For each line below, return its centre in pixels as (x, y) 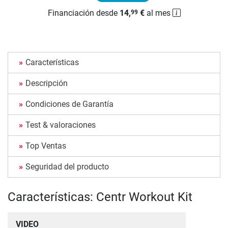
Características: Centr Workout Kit (100, 197)
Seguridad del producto (67, 167)
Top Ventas (46, 146)
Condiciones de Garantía (69, 104)
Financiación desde (83, 13)
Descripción (47, 83)
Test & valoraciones (61, 125)
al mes (158, 13)
